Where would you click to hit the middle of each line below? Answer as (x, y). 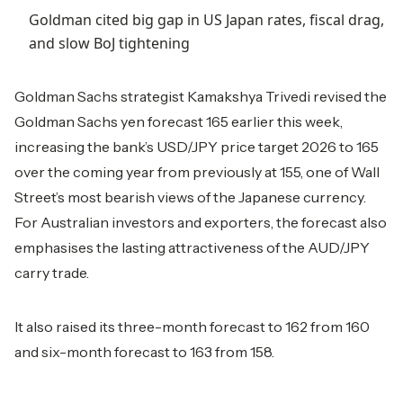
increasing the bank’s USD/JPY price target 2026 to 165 (197, 147)
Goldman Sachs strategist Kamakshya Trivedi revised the (201, 96)
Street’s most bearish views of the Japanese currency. (190, 197)
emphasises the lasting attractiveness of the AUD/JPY (192, 247)
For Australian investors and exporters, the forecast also (201, 222)
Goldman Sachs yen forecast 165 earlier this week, (179, 121)
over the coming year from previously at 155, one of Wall (197, 172)
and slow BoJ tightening (111, 43)
